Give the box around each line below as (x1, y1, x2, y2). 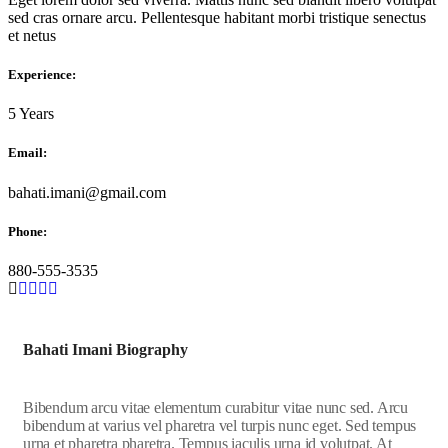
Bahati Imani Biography (23, 340, 188, 358)
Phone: (8, 223, 47, 239)
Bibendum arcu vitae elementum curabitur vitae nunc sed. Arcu (23, 398, 408, 416)
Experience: (8, 66, 76, 82)
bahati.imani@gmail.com (8, 183, 166, 201)
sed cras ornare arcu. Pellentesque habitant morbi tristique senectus (8, 8, 426, 26)
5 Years (8, 105, 54, 123)
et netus (8, 26, 56, 44)
